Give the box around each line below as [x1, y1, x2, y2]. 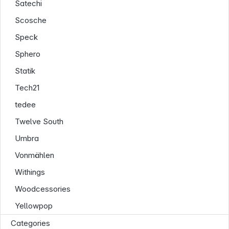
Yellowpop [15, 201, 53, 211]
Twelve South [15, 117, 64, 126]
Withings [15, 167, 45, 177]
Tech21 [15, 83, 40, 93]
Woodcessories [15, 184, 71, 194]
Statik [15, 66, 36, 76]
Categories [11, 218, 50, 228]
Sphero [15, 49, 41, 59]
